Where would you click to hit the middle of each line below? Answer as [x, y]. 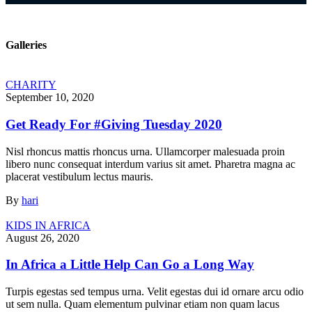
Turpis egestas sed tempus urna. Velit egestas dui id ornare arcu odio [155, 292]
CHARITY [31, 85]
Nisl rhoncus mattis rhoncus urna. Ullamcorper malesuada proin [145, 151]
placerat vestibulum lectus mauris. [79, 176]
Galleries [26, 45]
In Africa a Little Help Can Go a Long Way [130, 265]
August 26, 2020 [42, 237]
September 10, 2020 [50, 97]
